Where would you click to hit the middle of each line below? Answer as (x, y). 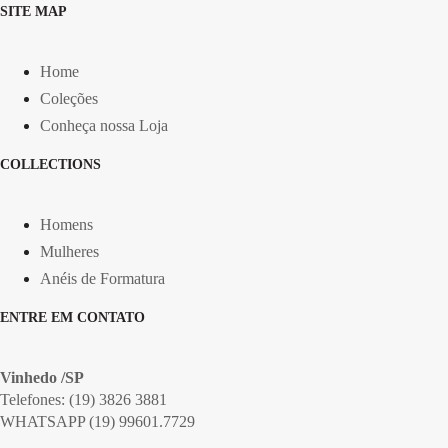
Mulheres (69, 252)
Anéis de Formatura (102, 279)
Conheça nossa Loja (104, 126)
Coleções (69, 99)
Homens (66, 225)
